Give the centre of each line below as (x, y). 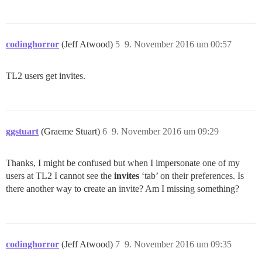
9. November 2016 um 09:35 (178, 244)
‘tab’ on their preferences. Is (192, 176)
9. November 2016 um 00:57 (178, 44)
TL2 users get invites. (46, 76)
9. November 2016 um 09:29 (165, 132)
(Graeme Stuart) (72, 132)
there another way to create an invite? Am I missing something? (123, 189)
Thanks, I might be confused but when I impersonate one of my (123, 163)
